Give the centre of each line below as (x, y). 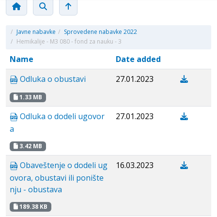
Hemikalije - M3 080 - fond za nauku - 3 (68, 41)
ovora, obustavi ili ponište (57, 178)
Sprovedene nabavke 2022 (101, 32)
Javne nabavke (36, 32)
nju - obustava (36, 190)
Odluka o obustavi (52, 79)
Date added (138, 59)
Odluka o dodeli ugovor (61, 116)
